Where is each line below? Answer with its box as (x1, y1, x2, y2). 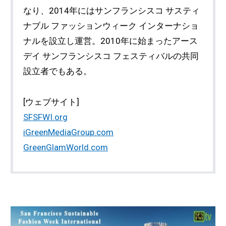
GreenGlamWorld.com (23, 142, 108, 153)
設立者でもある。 (23, 66, 92, 76)
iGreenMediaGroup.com (23, 127, 114, 138)
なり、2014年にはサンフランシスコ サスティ (23, 5, 200, 16)
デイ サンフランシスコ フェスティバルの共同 (23, 50, 199, 61)
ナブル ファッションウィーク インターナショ (23, 20, 199, 31)
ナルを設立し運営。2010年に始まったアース (23, 35, 198, 46)
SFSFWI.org (23, 112, 68, 123)
